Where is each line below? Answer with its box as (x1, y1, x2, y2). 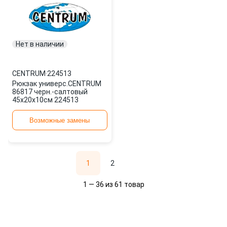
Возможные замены (29, 116, 90, 124)
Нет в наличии (16, 40, 64, 48)
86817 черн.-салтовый (12, 88, 88, 96)
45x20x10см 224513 (12, 96, 79, 104)
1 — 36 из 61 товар (83, 180, 144, 188)
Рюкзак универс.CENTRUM (12, 80, 101, 88)
